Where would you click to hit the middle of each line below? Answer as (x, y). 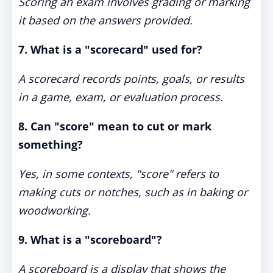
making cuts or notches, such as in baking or (133, 192)
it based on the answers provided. (105, 20)
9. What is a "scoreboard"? (90, 239)
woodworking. (55, 210)
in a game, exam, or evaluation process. (121, 97)
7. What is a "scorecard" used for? (110, 49)
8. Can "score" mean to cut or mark (115, 126)
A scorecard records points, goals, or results (131, 79)
